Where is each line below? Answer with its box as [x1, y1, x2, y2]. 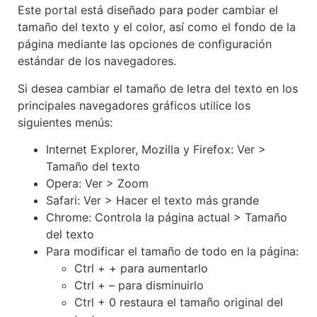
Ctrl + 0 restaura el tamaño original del [74, 295, 283, 310]
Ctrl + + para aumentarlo [74, 261, 208, 276]
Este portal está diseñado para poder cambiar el [18, 3, 278, 18]
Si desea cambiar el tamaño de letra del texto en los [18, 81, 298, 96]
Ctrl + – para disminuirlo [74, 278, 204, 293]
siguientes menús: [18, 115, 113, 129]
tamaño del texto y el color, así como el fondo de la [18, 20, 296, 35]
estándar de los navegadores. [18, 54, 176, 69]
